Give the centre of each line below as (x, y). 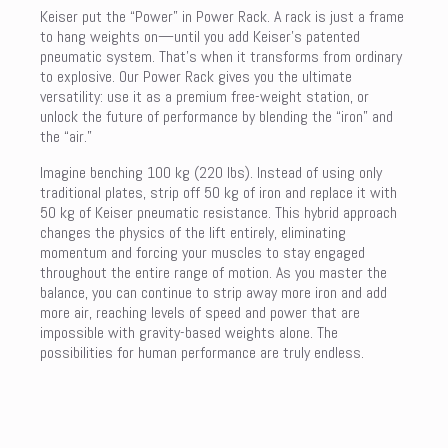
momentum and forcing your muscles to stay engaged (202, 252)
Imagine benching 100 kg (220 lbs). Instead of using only (211, 172)
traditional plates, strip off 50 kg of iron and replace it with (218, 192)
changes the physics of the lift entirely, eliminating (193, 232)
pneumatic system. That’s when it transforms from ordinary (221, 56)
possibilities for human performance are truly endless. (202, 352)
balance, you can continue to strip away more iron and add (213, 292)
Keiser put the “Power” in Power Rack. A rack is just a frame (222, 16)
